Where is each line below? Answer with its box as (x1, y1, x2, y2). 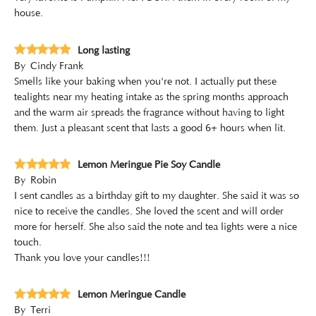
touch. (14, 237, 42, 249)
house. (14, 8, 43, 20)
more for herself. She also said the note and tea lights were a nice (14, 221, 297, 233)
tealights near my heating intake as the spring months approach (14, 91, 288, 103)
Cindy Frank (30, 60, 83, 72)
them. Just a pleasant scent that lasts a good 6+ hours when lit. (14, 122, 286, 134)
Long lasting (78, 44, 130, 56)
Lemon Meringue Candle (78, 289, 186, 301)
